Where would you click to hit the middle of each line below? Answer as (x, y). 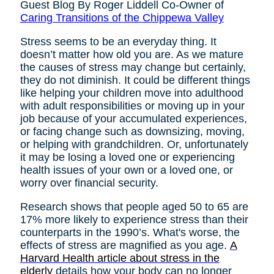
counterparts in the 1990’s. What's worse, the (130, 233)
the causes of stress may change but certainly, (133, 68)
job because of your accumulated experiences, (133, 119)
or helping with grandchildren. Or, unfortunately (134, 145)
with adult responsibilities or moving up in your (132, 106)
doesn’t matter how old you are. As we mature (131, 55)
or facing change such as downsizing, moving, (132, 132)
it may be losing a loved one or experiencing (127, 157)
